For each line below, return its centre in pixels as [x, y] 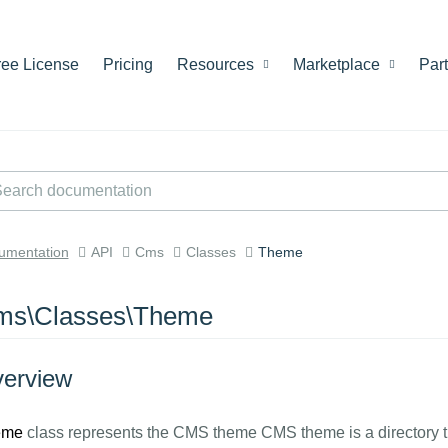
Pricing [128, 64]
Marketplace [338, 64]
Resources [217, 64]
